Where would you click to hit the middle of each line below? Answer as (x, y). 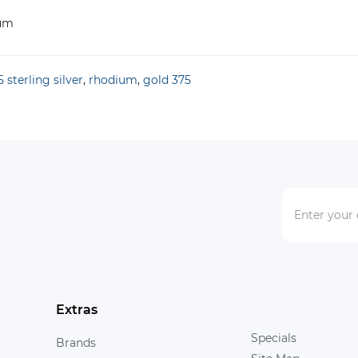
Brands (76, 343)
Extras (76, 310)
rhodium (113, 80)
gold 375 (167, 80)
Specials (273, 338)
